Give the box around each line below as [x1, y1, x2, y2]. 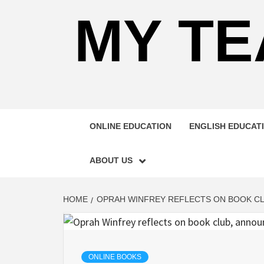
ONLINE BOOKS [88, 253, 141, 262]
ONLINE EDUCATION [90, 121, 171, 131]
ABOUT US [90, 156, 133, 165]
